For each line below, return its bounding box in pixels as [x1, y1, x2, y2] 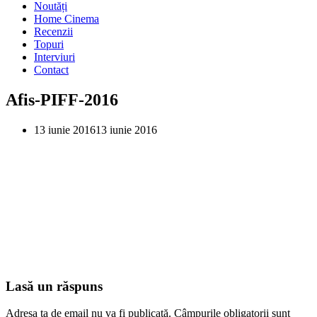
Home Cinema [34, 13, 99, 25]
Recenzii [34, 25, 73, 38]
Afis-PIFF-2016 [6, 90, 118, 109]
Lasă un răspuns [6, 278, 103, 294]
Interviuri [34, 51, 75, 63]
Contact [34, 64, 69, 76]
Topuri [34, 38, 64, 50]
